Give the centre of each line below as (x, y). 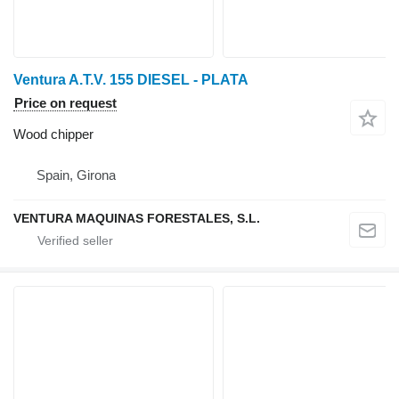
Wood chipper (53, 134)
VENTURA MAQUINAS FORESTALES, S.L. (137, 218)
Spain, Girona (76, 175)
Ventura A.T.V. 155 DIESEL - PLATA (131, 79)
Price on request (65, 102)
